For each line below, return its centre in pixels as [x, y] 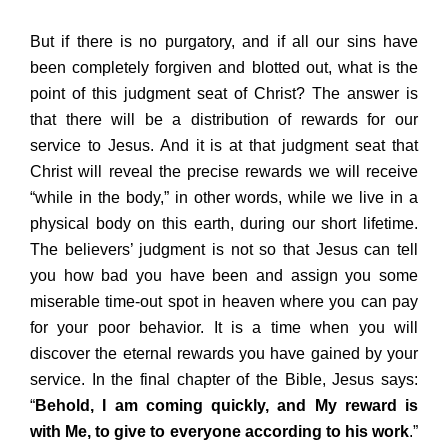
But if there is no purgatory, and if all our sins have [224, 41]
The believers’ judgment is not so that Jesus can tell [224, 249]
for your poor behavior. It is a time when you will [224, 327]
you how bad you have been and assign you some [224, 275]
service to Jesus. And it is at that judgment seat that [224, 145]
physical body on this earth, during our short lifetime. [224, 223]
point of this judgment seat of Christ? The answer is [224, 93]
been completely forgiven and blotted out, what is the [224, 67]
